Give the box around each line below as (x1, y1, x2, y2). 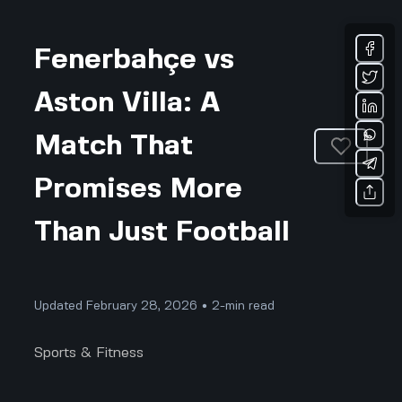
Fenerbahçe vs (34, 47, 235, 74)
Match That (34, 133, 194, 160)
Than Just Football (34, 219, 291, 246)
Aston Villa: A (34, 90, 221, 117)
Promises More (34, 176, 243, 203)
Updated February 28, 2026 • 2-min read (34, 300, 275, 312)
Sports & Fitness (34, 345, 144, 360)
